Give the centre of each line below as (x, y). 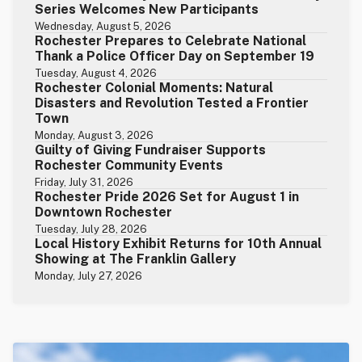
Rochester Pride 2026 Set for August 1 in (167, 196)
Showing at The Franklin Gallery (136, 259)
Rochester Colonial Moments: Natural (154, 87)
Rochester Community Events (129, 165)
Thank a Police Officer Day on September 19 (175, 56)
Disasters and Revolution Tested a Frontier (172, 103)
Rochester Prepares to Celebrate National (171, 40)
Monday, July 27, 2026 (89, 276)
